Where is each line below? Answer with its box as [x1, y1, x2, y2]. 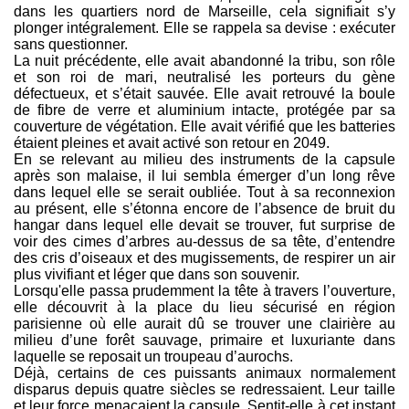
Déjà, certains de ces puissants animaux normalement [14, 365, 395, 382]
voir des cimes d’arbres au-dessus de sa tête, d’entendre [14, 234, 395, 250]
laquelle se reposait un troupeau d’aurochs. [14, 349, 293, 365]
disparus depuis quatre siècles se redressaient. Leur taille [14, 382, 395, 398]
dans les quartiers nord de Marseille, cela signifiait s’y [14, 4, 395, 20]
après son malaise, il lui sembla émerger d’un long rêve [14, 168, 395, 184]
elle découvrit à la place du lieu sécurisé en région [14, 299, 395, 316]
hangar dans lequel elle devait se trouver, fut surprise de [14, 217, 395, 234]
